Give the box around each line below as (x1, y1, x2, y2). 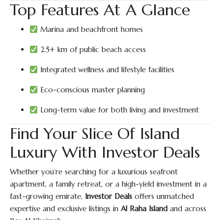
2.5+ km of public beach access (38, 45, 146, 54)
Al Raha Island (121, 204, 167, 213)
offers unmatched (132, 192, 194, 201)
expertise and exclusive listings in (10, 204, 121, 213)
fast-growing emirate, (10, 192, 85, 201)
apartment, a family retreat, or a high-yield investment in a (10, 179, 207, 189)
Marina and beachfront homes (38, 25, 143, 34)
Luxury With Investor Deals (10, 142, 200, 162)
